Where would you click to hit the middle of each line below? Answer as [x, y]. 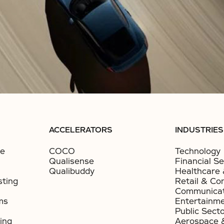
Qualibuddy [71, 171]
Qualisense [71, 161]
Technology [198, 151]
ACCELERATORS [80, 130]
